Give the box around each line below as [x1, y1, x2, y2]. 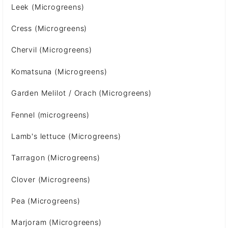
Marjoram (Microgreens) [11, 218, 102, 227]
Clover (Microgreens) [11, 175, 91, 184]
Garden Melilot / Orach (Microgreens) [11, 89, 152, 98]
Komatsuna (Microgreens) [11, 67, 107, 76]
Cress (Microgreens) [11, 24, 88, 33]
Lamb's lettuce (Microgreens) [11, 131, 121, 140]
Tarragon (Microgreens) [11, 153, 100, 162]
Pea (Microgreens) [11, 196, 80, 205]
